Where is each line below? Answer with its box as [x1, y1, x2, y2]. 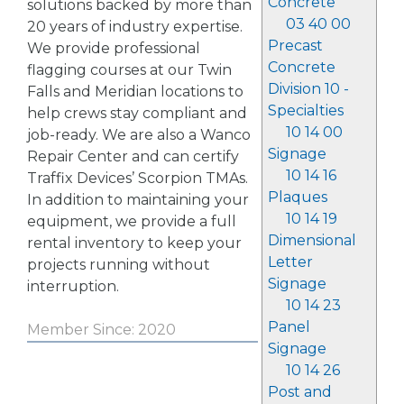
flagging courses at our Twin [27, 61, 232, 78]
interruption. [27, 278, 119, 295]
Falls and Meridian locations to [27, 83, 243, 100]
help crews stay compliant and [27, 105, 247, 122]
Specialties [267, 102, 344, 119]
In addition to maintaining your [27, 191, 249, 208]
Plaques [267, 188, 327, 206]
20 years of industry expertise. [27, 18, 243, 35]
